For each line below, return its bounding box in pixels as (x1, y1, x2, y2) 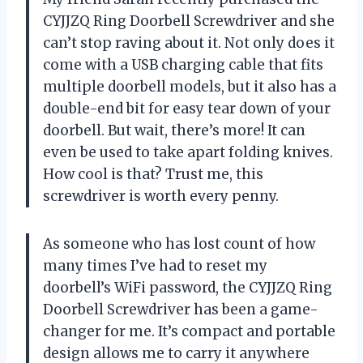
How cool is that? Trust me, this (43, 164, 263, 183)
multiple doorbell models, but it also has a (43, 77, 336, 96)
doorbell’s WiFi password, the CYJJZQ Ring (43, 278, 332, 297)
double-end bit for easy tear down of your (43, 99, 331, 117)
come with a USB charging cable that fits (43, 55, 323, 74)
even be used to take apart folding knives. (43, 143, 333, 161)
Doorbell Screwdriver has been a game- (43, 300, 318, 318)
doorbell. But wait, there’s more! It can (43, 121, 305, 139)
